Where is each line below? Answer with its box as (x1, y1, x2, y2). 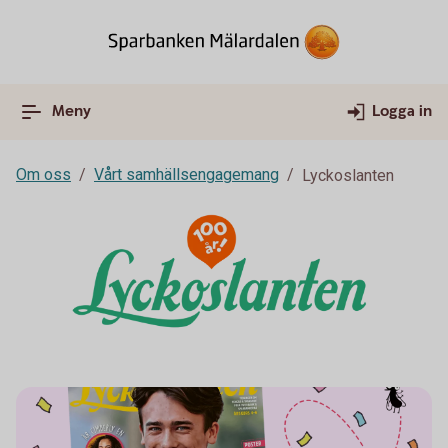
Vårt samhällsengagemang (94, 165, 279, 184)
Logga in (372, 101, 432, 122)
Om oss (16, 165, 71, 184)
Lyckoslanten (302, 166, 394, 185)
